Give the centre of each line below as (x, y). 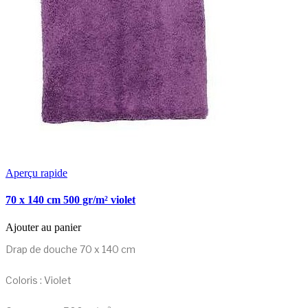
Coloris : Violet (38, 280)
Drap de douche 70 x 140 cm (70, 249)
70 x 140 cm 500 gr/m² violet (70, 200)
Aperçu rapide (36, 173)
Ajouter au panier (43, 227)
